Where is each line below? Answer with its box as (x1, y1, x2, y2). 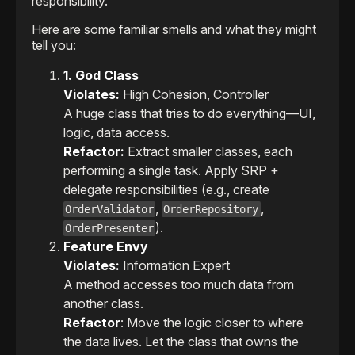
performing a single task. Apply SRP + (63, 162, 279, 179)
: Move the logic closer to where (120, 315, 303, 331)
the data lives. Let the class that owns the (63, 334, 299, 350)
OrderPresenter (65, 222, 155, 235)
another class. (63, 296, 143, 312)
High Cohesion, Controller (123, 86, 269, 103)
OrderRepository (163, 203, 259, 216)
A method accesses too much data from (63, 277, 294, 293)
